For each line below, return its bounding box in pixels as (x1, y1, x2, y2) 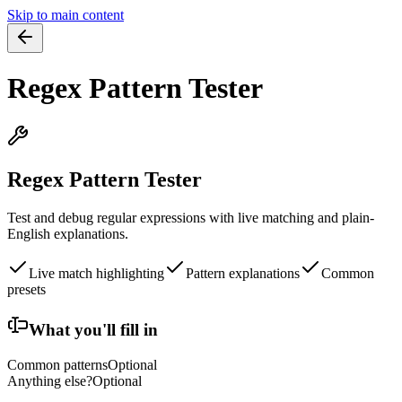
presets (7, 281, 46, 297)
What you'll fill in (29, 320, 158, 340)
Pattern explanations (186, 265, 300, 281)
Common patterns (7, 357, 108, 373)
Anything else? (7, 373, 92, 389)
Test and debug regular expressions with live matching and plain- (7, 209, 374, 225)
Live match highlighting (29, 265, 164, 281)
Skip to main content (7, 7, 124, 22)
